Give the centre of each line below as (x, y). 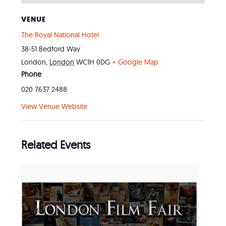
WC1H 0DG (93, 62)
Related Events (56, 145)
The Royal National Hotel (60, 35)
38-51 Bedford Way (51, 49)
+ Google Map (135, 62)
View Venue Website (54, 106)
